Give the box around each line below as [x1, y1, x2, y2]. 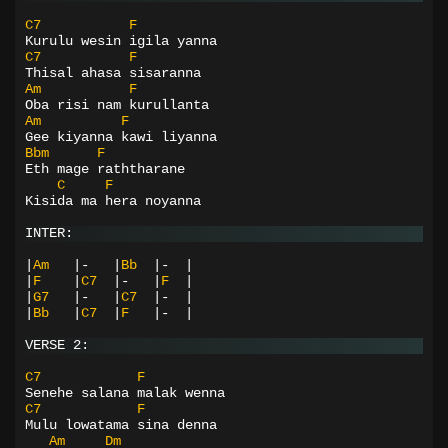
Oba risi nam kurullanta [25, 97, 209, 113]
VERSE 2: [25, 337, 89, 353]
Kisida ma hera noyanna [25, 193, 201, 209]
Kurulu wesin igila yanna [25, 33, 217, 49]
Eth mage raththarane [25, 161, 185, 177]
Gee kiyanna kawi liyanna [25, 129, 217, 145]
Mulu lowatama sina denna [25, 417, 217, 433]
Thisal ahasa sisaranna [25, 65, 201, 81]
